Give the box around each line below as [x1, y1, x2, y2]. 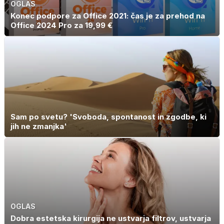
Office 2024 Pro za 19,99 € [10, 20, 112, 30]
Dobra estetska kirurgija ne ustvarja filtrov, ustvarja [10, 213, 211, 223]
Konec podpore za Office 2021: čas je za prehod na [10, 10, 205, 20]
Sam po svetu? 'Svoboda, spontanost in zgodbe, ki [10, 112, 206, 122]
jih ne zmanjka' [10, 121, 67, 131]
